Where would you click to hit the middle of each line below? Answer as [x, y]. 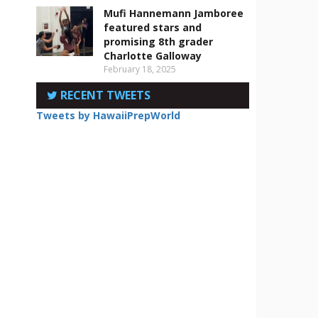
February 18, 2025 [140, 69]
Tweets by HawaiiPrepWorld [108, 115]
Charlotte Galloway [153, 56]
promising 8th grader [158, 42]
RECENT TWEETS [104, 95]
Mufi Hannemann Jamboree [174, 13]
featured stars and [153, 27]
